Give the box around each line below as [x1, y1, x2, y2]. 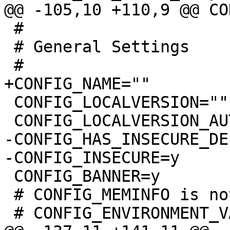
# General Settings [4, 37, 14, 56]
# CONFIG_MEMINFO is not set [4, 185, 14, 204]
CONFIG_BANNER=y [4, 167, 14, 185]
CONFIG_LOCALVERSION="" [4, 93, 14, 111]
